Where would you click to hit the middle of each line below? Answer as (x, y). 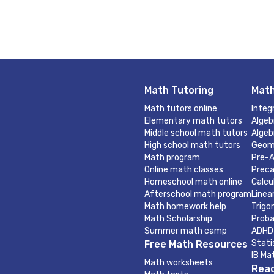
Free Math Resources (196, 244)
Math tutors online (181, 109)
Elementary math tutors (193, 121)
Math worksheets (179, 263)
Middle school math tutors (196, 133)
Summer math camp (186, 231)
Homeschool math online (193, 182)
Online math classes (184, 170)
